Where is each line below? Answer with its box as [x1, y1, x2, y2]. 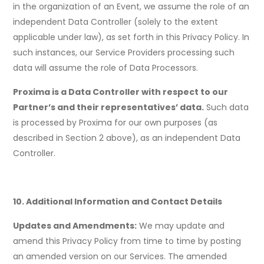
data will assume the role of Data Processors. [13, 62, 199, 74]
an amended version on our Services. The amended [13, 250, 227, 263]
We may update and [137, 220, 225, 232]
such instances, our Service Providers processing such [13, 47, 235, 59]
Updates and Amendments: [13, 220, 137, 232]
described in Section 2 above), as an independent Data [13, 132, 241, 144]
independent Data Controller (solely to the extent [13, 16, 219, 28]
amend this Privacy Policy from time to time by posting [13, 235, 242, 247]
